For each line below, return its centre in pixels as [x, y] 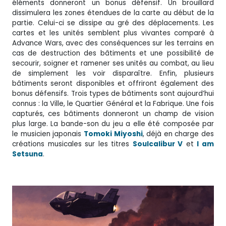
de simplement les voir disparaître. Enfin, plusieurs [113, 73]
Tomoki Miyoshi [113, 134]
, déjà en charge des [178, 134]
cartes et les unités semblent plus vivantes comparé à [113, 33]
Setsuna [27, 154]
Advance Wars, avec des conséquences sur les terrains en [113, 43]
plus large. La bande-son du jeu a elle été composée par [113, 124]
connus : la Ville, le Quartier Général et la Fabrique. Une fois [113, 103]
